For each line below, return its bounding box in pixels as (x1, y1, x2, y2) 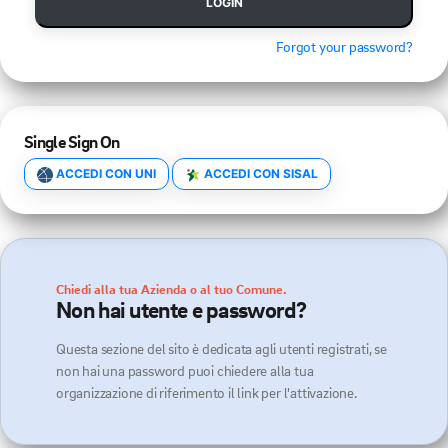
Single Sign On (24, 131, 120, 152)
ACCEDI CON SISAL (201, 166, 318, 181)
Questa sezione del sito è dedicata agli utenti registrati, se (56, 340, 387, 357)
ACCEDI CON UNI (53, 166, 156, 181)
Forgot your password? (276, 38, 413, 55)
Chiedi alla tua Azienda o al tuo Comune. (56, 280, 286, 297)
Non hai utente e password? (56, 295, 306, 324)
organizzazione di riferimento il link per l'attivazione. (56, 384, 358, 401)
